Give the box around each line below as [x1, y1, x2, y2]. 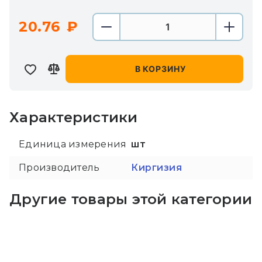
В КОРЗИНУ [135, 64, 186, 74]
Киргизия [131, 162, 182, 173]
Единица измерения [19, 139, 127, 150]
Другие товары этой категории [9, 191, 252, 208]
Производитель [19, 162, 100, 173]
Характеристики [9, 109, 138, 126]
